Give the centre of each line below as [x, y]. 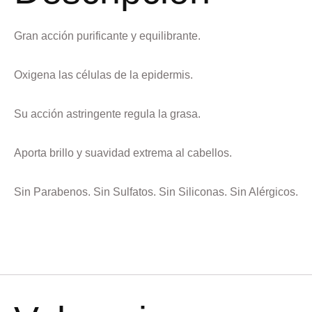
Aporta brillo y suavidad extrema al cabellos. [123, 153]
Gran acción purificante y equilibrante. [107, 36]
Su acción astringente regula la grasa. [107, 114]
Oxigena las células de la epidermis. [103, 75]
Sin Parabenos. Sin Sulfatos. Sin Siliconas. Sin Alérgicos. [156, 192]
